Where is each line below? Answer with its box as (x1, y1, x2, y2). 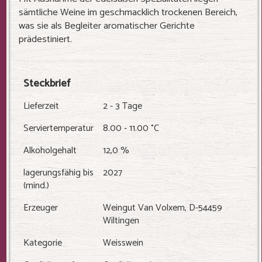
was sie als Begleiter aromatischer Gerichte (19, 18, 195, 34)
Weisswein (103, 235, 143, 251)
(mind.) (23, 178, 49, 194)
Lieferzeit (23, 98, 59, 114)
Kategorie (23, 235, 62, 251)
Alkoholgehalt (23, 143, 77, 158)
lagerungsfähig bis (23, 165, 94, 181)
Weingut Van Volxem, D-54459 (103, 200, 222, 216)
